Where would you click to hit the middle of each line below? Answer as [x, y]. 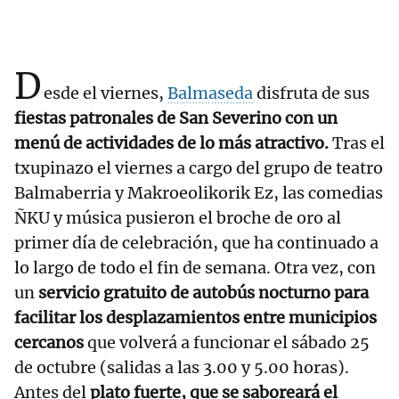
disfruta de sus [311, 94]
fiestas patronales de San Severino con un [176, 118]
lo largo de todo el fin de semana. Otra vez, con [195, 268]
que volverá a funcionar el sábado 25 [227, 343]
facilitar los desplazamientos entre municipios [195, 318]
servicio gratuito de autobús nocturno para [204, 293]
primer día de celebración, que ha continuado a [196, 243]
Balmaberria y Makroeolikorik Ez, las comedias [199, 193]
